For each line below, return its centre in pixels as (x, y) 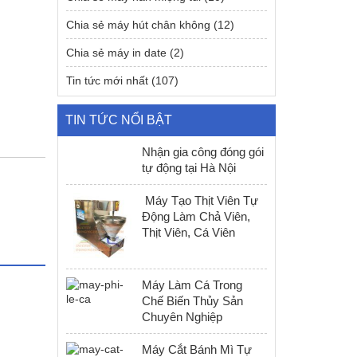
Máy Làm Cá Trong (192, 285)
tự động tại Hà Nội (189, 168)
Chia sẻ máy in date (117, 53)
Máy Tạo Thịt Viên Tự (200, 200)
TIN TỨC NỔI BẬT (119, 120)
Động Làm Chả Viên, (196, 216)
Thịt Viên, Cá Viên (189, 232)
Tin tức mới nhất (108, 80)
